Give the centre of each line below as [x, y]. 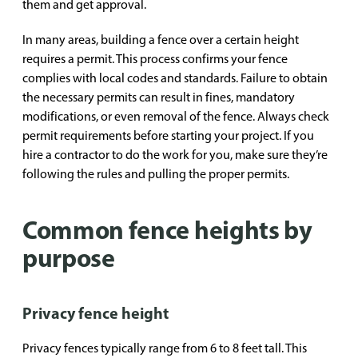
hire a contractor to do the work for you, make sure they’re [175, 155]
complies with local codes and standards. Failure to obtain [175, 78]
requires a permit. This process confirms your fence [155, 59]
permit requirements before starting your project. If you [168, 135]
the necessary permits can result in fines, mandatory [159, 97]
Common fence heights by [167, 229]
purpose [69, 257]
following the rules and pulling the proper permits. [156, 174]
